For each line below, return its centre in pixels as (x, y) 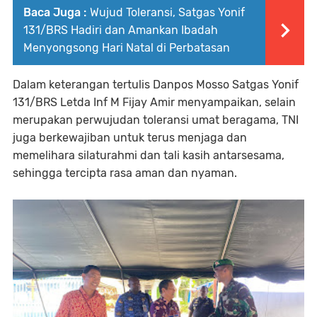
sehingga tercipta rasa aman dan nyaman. (125, 173)
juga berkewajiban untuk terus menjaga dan (130, 138)
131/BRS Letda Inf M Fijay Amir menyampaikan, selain (154, 102)
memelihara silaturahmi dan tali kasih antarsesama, (149, 155)
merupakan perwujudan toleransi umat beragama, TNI (156, 120)
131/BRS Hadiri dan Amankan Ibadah (121, 30)
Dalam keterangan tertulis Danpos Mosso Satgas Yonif (156, 85)
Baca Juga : (55, 12)
